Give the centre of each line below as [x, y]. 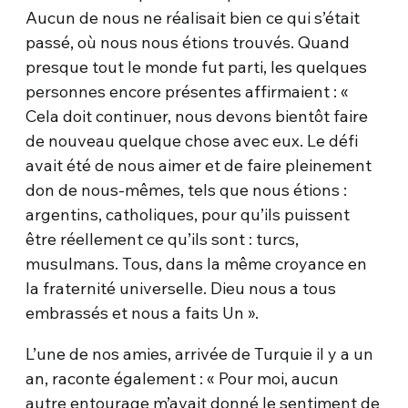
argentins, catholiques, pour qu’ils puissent [188, 214]
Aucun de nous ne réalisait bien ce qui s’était [193, 17]
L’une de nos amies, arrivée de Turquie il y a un [200, 353]
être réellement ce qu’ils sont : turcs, [163, 239]
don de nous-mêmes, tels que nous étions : [187, 189]
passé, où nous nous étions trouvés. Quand [188, 42]
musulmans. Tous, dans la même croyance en [197, 263]
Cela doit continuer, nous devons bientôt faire [197, 116]
